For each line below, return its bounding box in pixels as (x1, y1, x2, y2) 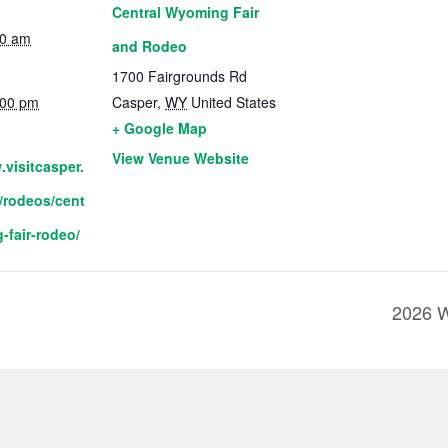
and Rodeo (112, 35, 187, 56)
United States (191, 91, 276, 112)
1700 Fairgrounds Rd (112, 65, 247, 86)
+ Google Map (112, 117, 207, 138)
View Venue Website (112, 147, 249, 168)
